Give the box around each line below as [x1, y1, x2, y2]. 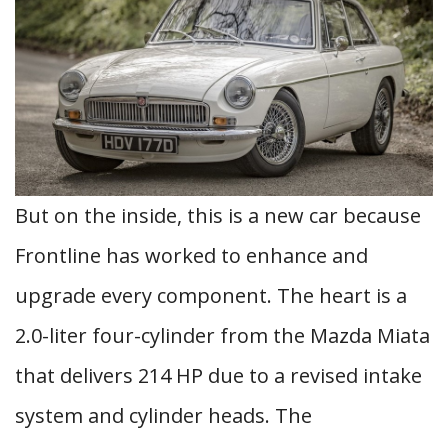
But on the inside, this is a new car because [15, 202, 421, 229]
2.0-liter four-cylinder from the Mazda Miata [15, 322, 430, 349]
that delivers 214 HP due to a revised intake [15, 362, 422, 389]
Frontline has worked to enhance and [15, 242, 368, 269]
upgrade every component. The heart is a [15, 282, 407, 309]
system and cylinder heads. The [15, 402, 312, 429]
